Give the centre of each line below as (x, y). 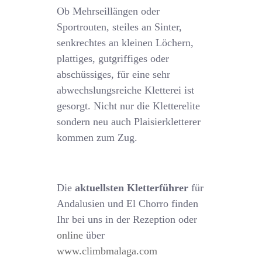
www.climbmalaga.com (107, 251)
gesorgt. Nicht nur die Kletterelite (129, 106)
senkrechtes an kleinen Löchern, (125, 43)
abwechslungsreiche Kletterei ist (126, 90)
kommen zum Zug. (97, 137)
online (70, 235)
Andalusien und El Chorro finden (128, 204)
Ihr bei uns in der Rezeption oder (127, 219)
